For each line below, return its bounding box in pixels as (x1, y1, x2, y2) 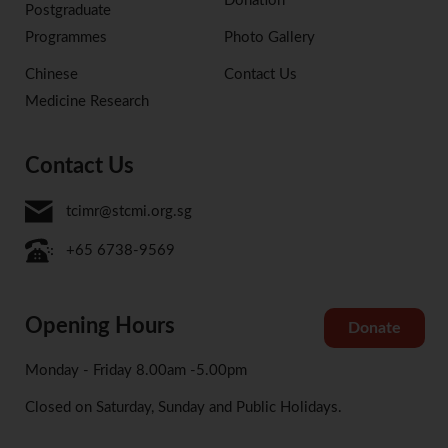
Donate (347, 320, 401, 337)
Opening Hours (25, 315, 175, 338)
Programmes (25, 30, 107, 46)
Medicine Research (25, 94, 149, 110)
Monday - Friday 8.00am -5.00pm (25, 363, 247, 379)
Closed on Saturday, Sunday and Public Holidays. (25, 400, 342, 416)
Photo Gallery (224, 30, 315, 46)
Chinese (25, 67, 78, 83)
